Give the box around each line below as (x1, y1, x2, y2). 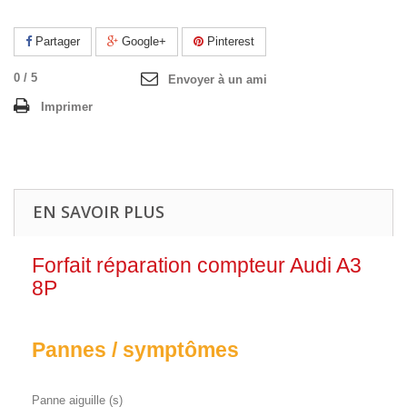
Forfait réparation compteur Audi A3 (32, 253, 362, 277)
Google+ (118, 35, 166, 48)
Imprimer (41, 100, 93, 114)
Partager (32, 35, 80, 48)
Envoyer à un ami (168, 73, 267, 86)
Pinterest (203, 35, 254, 48)
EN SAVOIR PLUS (33, 201, 164, 223)
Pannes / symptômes (32, 338, 239, 362)
